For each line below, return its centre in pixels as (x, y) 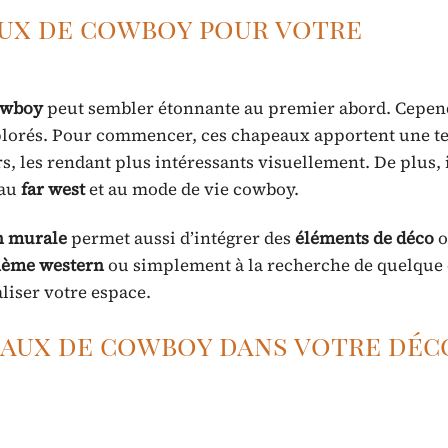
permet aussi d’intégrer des (181, 237)
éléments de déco (364, 237)
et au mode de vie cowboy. (192, 188)
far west (53, 188)
